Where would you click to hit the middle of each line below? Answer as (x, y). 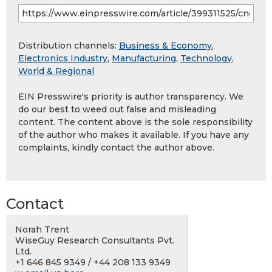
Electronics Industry (63, 59)
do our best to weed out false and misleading (117, 110)
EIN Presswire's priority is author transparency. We (131, 97)
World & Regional (56, 71)
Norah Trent (42, 230)
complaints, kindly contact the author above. (116, 148)
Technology (206, 59)
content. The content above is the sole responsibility (135, 122)
